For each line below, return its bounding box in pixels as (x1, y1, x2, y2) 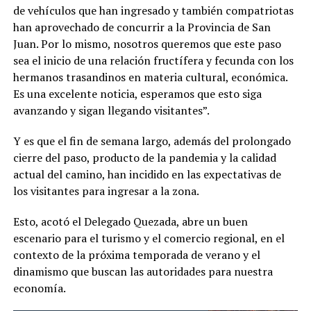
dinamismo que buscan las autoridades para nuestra (12, 263, 273, 279)
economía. (12, 280, 66, 296)
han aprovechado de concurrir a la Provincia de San (12, 19, 271, 35)
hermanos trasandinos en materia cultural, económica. (12, 69, 287, 85)
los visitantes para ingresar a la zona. (12, 183, 199, 199)
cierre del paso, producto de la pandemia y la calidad (12, 149, 276, 165)
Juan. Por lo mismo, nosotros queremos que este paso (12, 35, 281, 51)
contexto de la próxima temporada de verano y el (12, 246, 260, 262)
